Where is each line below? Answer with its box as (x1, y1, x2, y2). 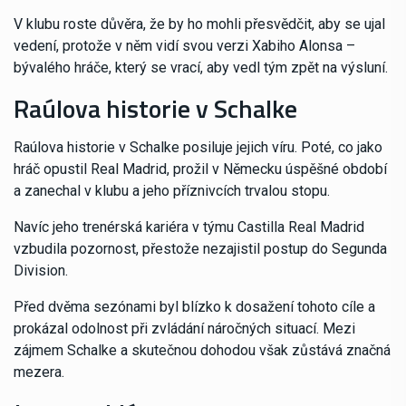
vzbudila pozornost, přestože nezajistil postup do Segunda (14, 239, 387, 257)
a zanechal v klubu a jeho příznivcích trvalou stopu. (14, 181, 330, 199)
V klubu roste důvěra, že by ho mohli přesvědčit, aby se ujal (14, 14, 385, 33)
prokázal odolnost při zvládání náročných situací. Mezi (14, 319, 355, 337)
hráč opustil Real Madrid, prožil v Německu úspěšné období (14, 159, 387, 178)
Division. (14, 261, 68, 279)
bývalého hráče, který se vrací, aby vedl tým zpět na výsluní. (14, 58, 388, 76)
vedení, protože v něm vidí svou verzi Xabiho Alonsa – (14, 36, 355, 54)
